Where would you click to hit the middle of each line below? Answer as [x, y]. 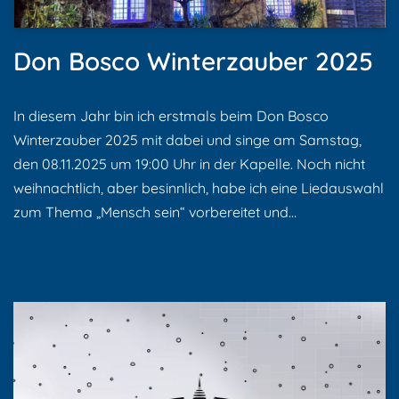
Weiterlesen [338, 212]
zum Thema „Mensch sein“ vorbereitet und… [157, 212]
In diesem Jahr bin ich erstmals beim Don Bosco [171, 116]
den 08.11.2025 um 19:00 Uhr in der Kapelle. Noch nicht [189, 164]
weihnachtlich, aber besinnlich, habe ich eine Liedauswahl [199, 188]
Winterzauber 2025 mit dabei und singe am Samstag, [187, 140]
